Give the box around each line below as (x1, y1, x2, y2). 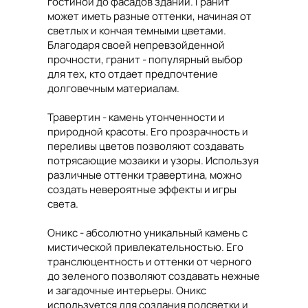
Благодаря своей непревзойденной (47, 38, 225, 52)
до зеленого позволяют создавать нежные (47, 269, 260, 283)
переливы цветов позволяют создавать (47, 139, 244, 153)
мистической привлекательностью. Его (47, 240, 243, 254)
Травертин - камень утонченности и (47, 110, 225, 124)
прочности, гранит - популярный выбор (47, 52, 243, 67)
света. (47, 197, 78, 211)
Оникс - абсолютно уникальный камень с (47, 225, 247, 240)
